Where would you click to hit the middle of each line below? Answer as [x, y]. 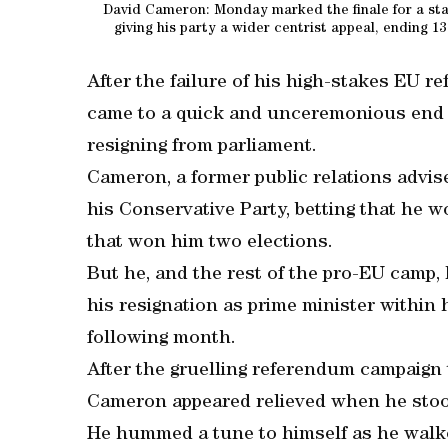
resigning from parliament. [202, 147]
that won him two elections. [210, 243]
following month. [161, 339]
